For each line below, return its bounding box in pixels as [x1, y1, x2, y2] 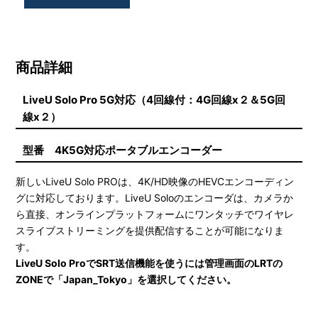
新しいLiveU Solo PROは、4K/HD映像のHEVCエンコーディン [16, 175, 295, 187]
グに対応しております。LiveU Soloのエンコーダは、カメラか [16, 191, 294, 204]
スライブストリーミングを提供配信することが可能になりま [16, 224, 285, 236]
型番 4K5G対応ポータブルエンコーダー [23, 143, 223, 157]
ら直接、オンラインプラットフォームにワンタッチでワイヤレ [16, 207, 295, 220]
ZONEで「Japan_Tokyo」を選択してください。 [16, 273, 237, 285]
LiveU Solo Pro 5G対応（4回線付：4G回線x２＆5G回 [23, 92, 286, 106]
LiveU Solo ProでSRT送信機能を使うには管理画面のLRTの [16, 256, 283, 269]
